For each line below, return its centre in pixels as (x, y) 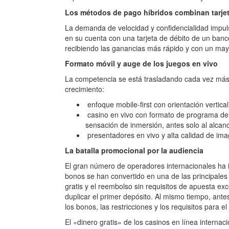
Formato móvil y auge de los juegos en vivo (141, 63)
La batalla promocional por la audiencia (134, 150)
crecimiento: (85, 89)
